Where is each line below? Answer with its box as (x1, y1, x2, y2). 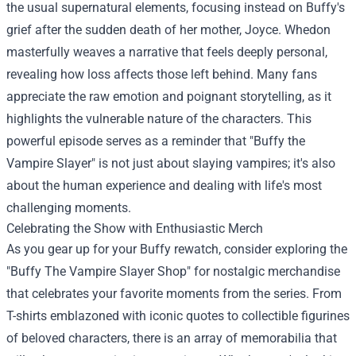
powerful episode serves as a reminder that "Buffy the (6, 133, 305, 149)
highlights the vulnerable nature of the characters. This (6, 111, 311, 126)
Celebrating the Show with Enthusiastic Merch (6, 221, 263, 236)
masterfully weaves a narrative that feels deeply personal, (6, 44, 327, 60)
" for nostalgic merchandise (187, 264, 340, 279)
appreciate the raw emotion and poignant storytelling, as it (6, 89, 331, 104)
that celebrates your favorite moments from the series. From (6, 286, 342, 301)
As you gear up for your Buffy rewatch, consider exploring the (6, 242, 347, 257)
